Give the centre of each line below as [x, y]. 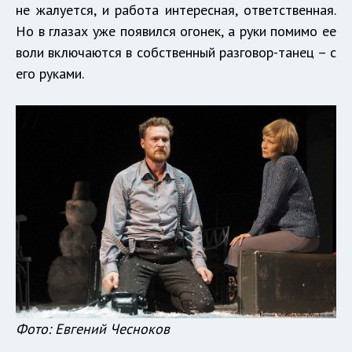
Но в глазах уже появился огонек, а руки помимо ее [176, 31]
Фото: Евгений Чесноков [93, 329]
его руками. [50, 74]
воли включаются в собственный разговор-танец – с [176, 53]
